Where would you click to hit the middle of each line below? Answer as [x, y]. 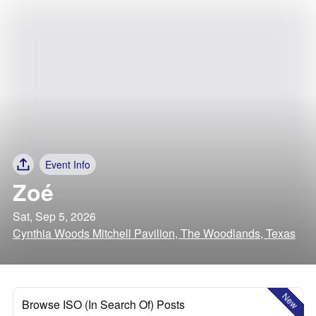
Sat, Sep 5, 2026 [54, 216]
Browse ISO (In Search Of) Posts [103, 304]
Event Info [68, 164]
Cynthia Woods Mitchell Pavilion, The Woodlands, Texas [154, 233]
